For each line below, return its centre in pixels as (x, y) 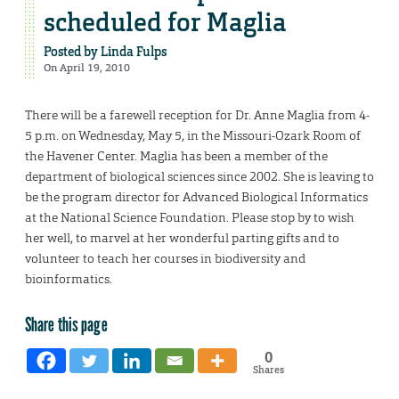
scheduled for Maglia (165, 23)
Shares (268, 370)
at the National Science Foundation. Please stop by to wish (190, 218)
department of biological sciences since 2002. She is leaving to (199, 177)
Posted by (72, 52)
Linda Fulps (134, 52)
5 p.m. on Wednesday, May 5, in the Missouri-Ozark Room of (193, 136)
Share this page (66, 324)
